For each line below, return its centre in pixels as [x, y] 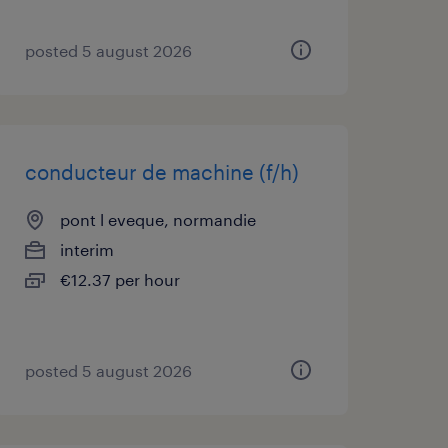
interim [86, 249]
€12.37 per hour [119, 279]
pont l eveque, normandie [157, 219]
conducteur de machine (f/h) [161, 172]
